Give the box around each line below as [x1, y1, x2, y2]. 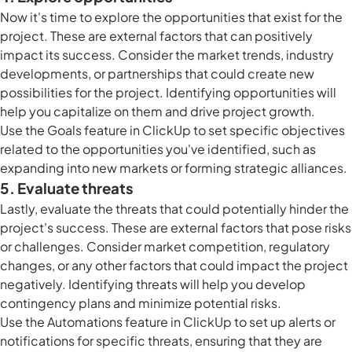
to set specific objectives [191, 122, 345, 139]
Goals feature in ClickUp [47, 122, 191, 139]
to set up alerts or [232, 313, 335, 331]
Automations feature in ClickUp [47, 313, 232, 331]
